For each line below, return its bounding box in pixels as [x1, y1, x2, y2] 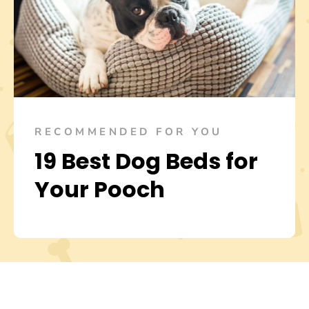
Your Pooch [34, 174, 165, 206]
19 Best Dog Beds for [34, 146, 258, 177]
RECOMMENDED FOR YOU [34, 125, 223, 139]
